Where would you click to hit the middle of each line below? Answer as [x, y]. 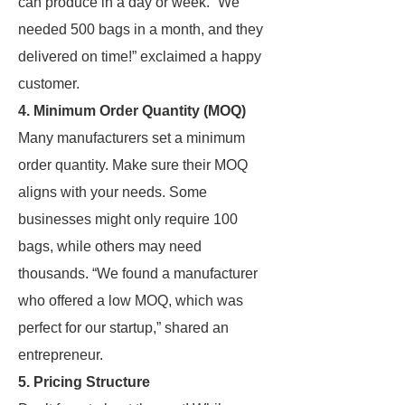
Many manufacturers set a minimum [132, 138]
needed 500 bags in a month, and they [141, 29]
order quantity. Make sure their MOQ [133, 165]
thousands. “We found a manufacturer [138, 273]
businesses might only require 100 [128, 219]
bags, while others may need [110, 246]
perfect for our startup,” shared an [123, 328]
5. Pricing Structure [84, 382]
